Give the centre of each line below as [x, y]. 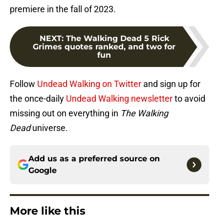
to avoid [190, 99]
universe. [50, 128]
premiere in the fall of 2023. [63, 9]
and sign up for [172, 84]
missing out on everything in [64, 113]
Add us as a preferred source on [94, 159]
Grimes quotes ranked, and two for [104, 47]
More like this [48, 211]
